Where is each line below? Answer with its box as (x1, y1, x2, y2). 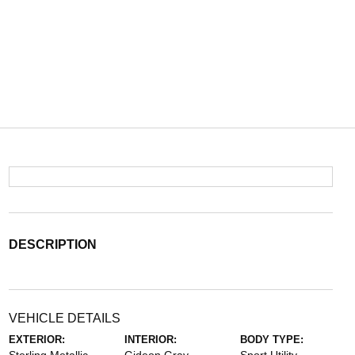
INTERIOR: (124, 334, 177, 345)
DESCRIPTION (8, 238, 97, 251)
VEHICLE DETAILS (8, 311, 120, 325)
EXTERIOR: (8, 334, 65, 345)
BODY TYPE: (240, 334, 304, 345)
